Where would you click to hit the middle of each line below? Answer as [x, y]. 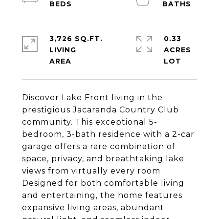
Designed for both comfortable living [103, 183]
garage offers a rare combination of [99, 146]
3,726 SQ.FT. [76, 39]
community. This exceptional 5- [90, 122]
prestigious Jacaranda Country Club [100, 110]
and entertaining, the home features [102, 195]
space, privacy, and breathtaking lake [103, 159]
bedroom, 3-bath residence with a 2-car [108, 134]
